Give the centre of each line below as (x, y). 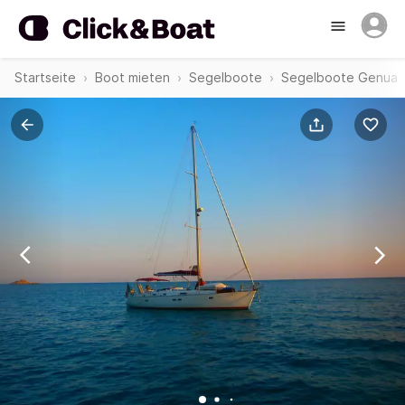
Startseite (45, 77)
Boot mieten (132, 77)
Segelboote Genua (339, 77)
